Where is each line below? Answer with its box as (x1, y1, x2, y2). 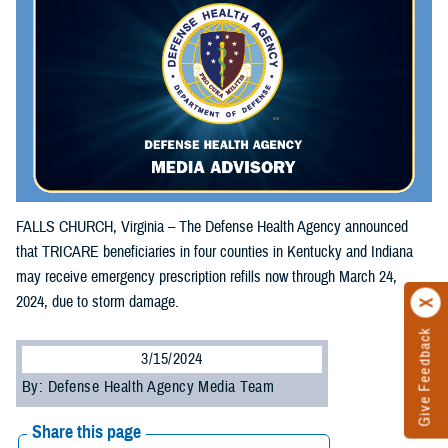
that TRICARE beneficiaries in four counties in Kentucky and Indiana (16, 241, 413, 262)
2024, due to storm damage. (16, 291, 179, 312)
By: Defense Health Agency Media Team (22, 376, 275, 397)
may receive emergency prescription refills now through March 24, (16, 266, 397, 287)
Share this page (32, 420, 141, 443)
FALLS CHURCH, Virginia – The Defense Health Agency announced (16, 216, 408, 237)
